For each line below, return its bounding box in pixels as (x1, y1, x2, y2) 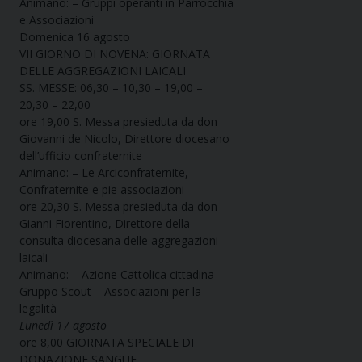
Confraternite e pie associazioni (19, 182, 184, 198)
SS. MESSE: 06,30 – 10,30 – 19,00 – (19, 80, 203, 96)
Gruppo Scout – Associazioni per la (19, 284, 201, 300)
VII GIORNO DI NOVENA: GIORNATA (19, 46, 210, 62)
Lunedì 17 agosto (19, 318, 107, 334)
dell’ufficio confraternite (19, 148, 142, 164)
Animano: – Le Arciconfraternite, (19, 165, 188, 181)
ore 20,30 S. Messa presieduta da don (19, 199, 217, 215)
